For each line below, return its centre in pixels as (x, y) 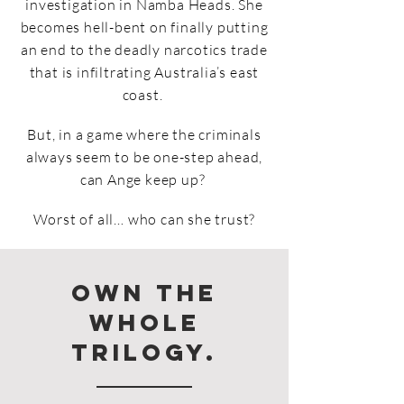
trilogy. (144, 352)
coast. (144, 95)
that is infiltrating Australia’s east (144, 72)
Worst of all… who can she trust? (144, 219)
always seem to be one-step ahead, (144, 157)
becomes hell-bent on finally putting (144, 27)
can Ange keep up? (144, 179)
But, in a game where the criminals (144, 134)
